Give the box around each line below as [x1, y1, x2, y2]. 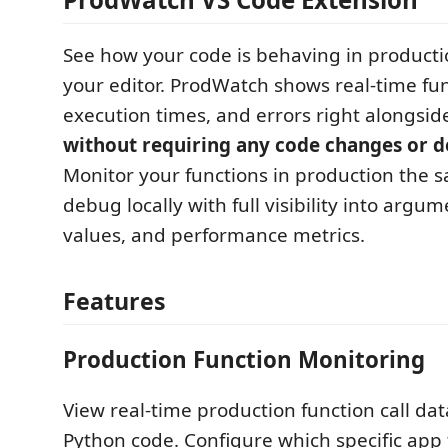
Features [63, 284, 166, 317]
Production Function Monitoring [63, 344, 425, 375]
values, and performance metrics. [63, 222, 365, 248]
